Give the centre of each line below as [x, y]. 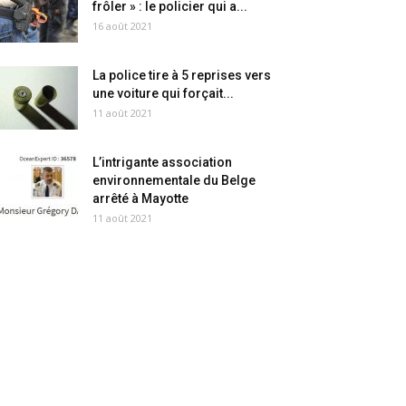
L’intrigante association [162, 162]
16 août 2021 [122, 26]
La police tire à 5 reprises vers [182, 75]
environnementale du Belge [174, 180]
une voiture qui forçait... [163, 93]
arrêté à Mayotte [140, 198]
